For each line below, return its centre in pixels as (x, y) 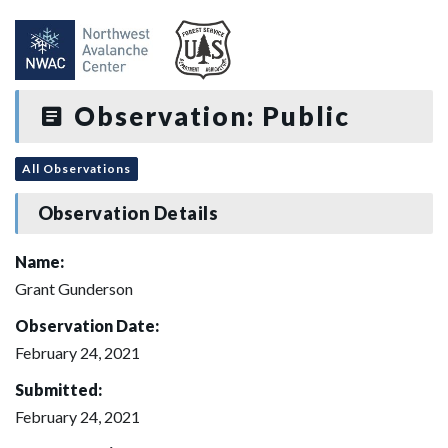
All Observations (76, 168)
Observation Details (128, 213)
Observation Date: (87, 325)
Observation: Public (208, 116)
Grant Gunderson (74, 288)
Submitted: (58, 389)
